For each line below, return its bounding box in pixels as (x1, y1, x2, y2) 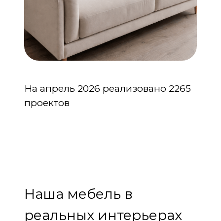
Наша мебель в (24, 185, 133, 202)
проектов (24, 97, 70, 109)
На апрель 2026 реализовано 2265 (24, 83, 191, 94)
